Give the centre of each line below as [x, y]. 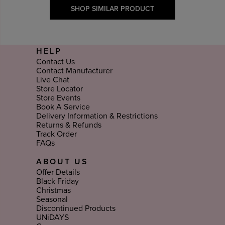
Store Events [58, 98]
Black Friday [57, 181]
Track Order [56, 134]
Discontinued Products [76, 208]
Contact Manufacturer [74, 71]
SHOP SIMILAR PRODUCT [113, 9]
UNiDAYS [52, 217]
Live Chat [52, 80]
